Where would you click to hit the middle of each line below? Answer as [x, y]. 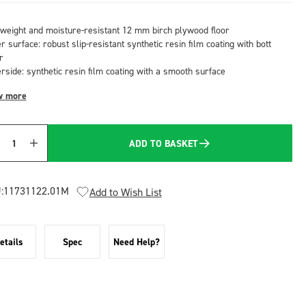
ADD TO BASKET [164, 143]
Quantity [23, 150]
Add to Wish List [125, 192]
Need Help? [136, 242]
